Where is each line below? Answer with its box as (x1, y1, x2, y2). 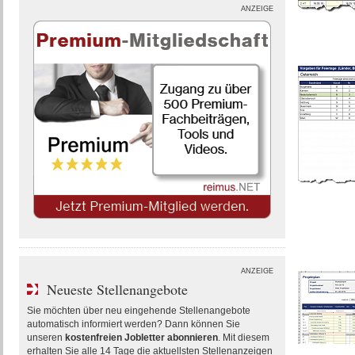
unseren (26, 332, 65, 343)
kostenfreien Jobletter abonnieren (64, 332, 218, 343)
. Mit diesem (217, 332, 269, 343)
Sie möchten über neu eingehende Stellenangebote (26, 305, 250, 316)
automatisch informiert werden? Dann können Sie (26, 319, 240, 330)
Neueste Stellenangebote (46, 280, 188, 299)
